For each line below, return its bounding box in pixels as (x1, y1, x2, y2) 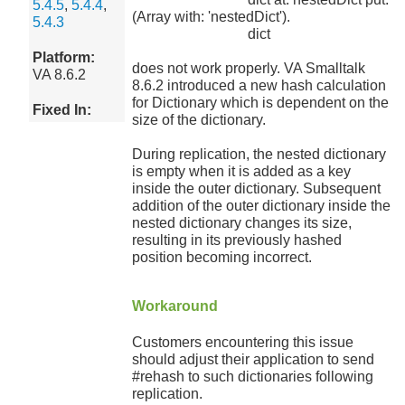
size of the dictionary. (131, 112, 266, 127)
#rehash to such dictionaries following (131, 369, 373, 384)
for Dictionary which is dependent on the (131, 95, 389, 110)
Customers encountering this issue (131, 334, 353, 350)
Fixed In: (33, 102, 92, 118)
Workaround (131, 298, 218, 314)
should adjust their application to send (131, 352, 374, 367)
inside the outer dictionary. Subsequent (131, 181, 381, 196)
